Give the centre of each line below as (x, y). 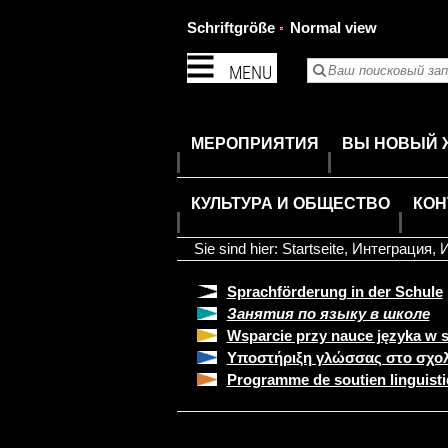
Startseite (312, 248)
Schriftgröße (230, 27)
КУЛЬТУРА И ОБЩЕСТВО (290, 203)
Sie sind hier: (237, 248)
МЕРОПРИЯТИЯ (254, 143)
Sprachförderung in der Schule (334, 291)
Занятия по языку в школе (328, 313)
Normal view (333, 27)
